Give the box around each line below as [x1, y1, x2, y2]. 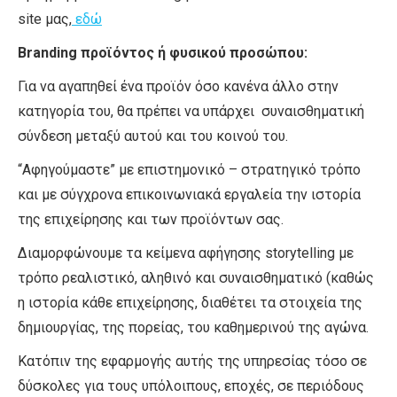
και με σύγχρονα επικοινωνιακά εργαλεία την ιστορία [18, 186, 361, 203]
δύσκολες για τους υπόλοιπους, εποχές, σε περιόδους [18, 378, 364, 394]
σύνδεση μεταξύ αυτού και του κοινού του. [18, 128, 288, 144]
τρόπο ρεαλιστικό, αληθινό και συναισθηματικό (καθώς [18, 269, 374, 286]
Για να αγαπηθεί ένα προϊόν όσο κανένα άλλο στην [18, 78, 339, 95]
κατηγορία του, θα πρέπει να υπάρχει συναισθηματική [18, 103, 364, 120]
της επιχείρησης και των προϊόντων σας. [18, 211, 284, 228]
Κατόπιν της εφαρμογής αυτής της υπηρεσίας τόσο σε [18, 353, 367, 370]
